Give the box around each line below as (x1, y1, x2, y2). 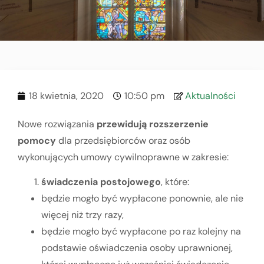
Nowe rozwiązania (18, 117, 97, 130)
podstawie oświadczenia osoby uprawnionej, (41, 242, 233, 255)
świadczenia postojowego (41, 176, 161, 189)
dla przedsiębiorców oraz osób (58, 134, 190, 147)
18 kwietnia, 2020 (29, 89, 104, 102)
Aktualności (185, 89, 236, 102)
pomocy (18, 134, 58, 147)
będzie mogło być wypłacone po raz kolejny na (41, 225, 241, 238)
